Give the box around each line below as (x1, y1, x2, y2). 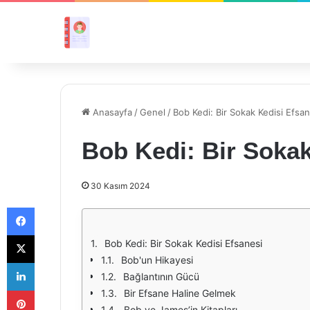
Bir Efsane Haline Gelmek (124, 287, 236, 299)
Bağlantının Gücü (123, 271, 199, 282)
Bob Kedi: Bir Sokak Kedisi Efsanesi (104, 237, 262, 249)
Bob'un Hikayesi (121, 254, 193, 266)
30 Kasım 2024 (91, 181, 150, 191)
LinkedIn (34, 257, 70, 268)
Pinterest (34, 284, 73, 295)
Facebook (34, 201, 76, 212)
